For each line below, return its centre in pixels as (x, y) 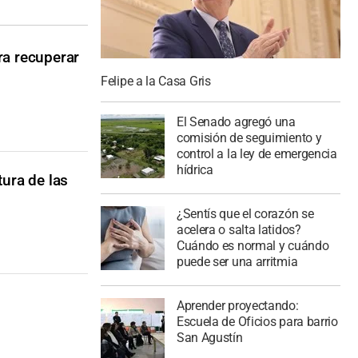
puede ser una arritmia (237, 261)
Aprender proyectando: (237, 305)
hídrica (195, 170)
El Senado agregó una (236, 122)
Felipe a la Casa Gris (156, 82)
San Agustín (209, 337)
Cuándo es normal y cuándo (253, 245)
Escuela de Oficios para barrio (257, 321)
